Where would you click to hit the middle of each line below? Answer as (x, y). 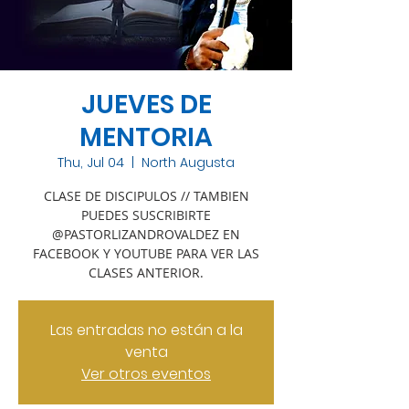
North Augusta (188, 163)
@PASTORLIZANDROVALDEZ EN (146, 234)
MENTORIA (146, 137)
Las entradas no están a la (146, 330)
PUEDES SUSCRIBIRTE (146, 215)
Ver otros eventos (146, 374)
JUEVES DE (146, 105)
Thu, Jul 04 (91, 163)
